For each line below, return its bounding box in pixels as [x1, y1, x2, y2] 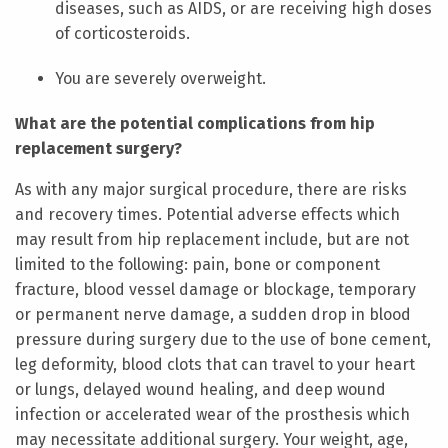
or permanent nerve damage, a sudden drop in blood [15, 305, 411, 325]
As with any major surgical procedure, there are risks [15, 180, 407, 200]
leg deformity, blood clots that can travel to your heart [15, 355, 415, 375]
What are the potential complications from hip [15, 114, 375, 134]
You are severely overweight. [55, 69, 266, 89]
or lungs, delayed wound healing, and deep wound [15, 380, 386, 400]
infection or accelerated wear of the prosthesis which [15, 405, 410, 425]
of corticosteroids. [55, 24, 190, 44]
